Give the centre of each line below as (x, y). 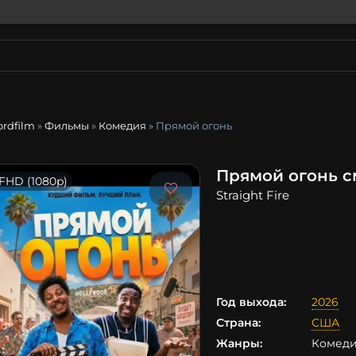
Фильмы (67, 126)
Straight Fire (253, 195)
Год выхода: (251, 302)
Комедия (122, 126)
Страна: (238, 323)
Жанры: (239, 344)
